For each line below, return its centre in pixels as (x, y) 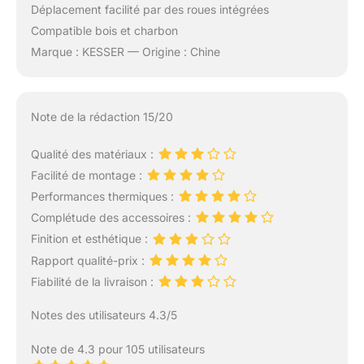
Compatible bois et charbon (104, 30)
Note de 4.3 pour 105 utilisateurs (117, 349)
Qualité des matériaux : (93, 154)
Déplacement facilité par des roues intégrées (149, 9)
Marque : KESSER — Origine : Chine (125, 51)
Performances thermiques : (104, 196)
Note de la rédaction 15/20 (102, 116)
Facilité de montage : (88, 175)
